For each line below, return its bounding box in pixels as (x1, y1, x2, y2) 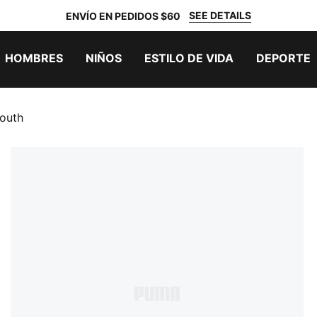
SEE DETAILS (189, 9, 251, 21)
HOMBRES (5, 51, 63, 65)
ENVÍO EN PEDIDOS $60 (66, 9, 180, 22)
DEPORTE (256, 51, 311, 65)
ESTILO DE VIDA (144, 51, 234, 65)
